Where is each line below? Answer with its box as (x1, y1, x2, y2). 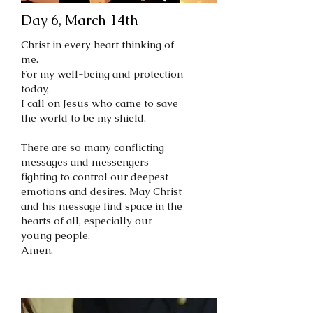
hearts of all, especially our (21, 214, 152, 227)
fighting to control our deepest (21, 170, 168, 183)
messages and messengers (21, 155, 149, 168)
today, (21, 82, 49, 95)
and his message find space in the (21, 199, 182, 212)
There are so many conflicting (21, 140, 164, 154)
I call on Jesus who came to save (21, 96, 178, 110)
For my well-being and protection (21, 67, 183, 80)
